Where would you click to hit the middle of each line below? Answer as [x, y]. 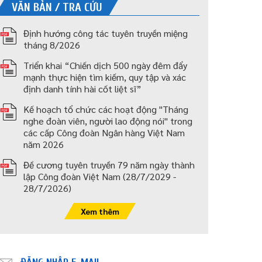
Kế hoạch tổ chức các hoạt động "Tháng [106, 109]
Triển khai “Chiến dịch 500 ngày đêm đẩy [106, 65]
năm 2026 [44, 144]
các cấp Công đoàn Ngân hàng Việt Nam [104, 133]
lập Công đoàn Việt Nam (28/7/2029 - [100, 177]
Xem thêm [100, 211]
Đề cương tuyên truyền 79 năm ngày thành [109, 165]
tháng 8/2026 [52, 45]
